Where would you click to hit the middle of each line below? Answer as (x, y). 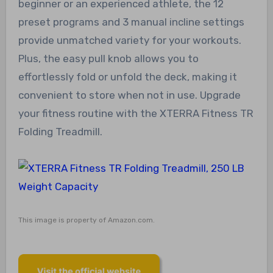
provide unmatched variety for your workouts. (129, 40)
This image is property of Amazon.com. (86, 220)
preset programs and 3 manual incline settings (131, 22)
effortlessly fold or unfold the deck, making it (127, 76)
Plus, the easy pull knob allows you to (108, 58)
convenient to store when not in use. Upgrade (129, 95)
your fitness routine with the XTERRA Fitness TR (136, 113)
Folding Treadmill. (60, 131)
